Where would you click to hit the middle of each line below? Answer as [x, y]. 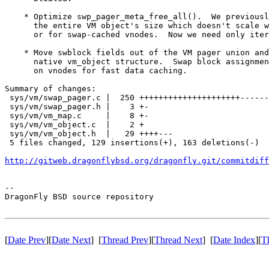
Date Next [71, 240]
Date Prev [27, 240]
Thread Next [178, 240]
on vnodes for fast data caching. [96, 70]
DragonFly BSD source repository [79, 196]
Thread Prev [125, 240]
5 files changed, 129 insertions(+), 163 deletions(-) [132, 142]
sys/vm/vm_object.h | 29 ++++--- [89, 133]
